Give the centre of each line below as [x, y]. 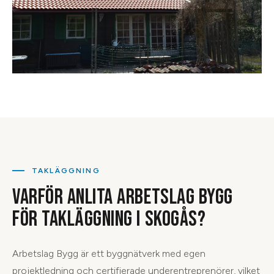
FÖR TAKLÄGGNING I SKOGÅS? [109, 219]
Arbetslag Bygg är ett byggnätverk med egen [109, 253]
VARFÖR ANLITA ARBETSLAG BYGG [123, 197]
